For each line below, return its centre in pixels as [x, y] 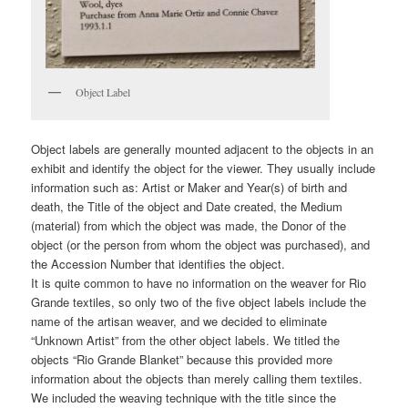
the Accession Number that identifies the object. [158, 263]
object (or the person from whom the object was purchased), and [201, 244]
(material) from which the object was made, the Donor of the [189, 225]
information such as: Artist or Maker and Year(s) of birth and [189, 187]
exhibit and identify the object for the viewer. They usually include [204, 168]
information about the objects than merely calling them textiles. [197, 378]
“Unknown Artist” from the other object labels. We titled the [186, 340]
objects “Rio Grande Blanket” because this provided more [182, 359]
